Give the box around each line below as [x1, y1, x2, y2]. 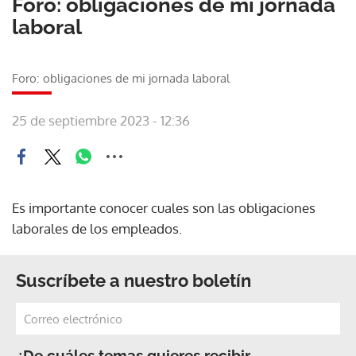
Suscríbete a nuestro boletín [16, 270, 251, 291]
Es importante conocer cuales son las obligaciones [12, 199, 315, 216]
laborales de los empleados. [12, 220, 182, 237]
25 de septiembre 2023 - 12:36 [12, 112, 190, 129]
